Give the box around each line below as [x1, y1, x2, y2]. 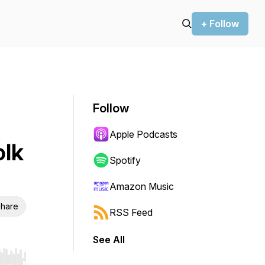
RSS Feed [109, 206, 153, 218]
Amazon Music [109, 180, 174, 192]
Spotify [109, 154, 141, 166]
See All [93, 234, 125, 245]
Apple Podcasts [109, 128, 177, 140]
